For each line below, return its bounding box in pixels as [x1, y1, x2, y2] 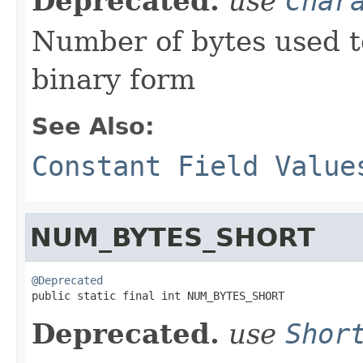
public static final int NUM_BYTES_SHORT [32, 288, 284, 302]
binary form [32, 62, 195, 96]
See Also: [32, 112, 155, 140]
